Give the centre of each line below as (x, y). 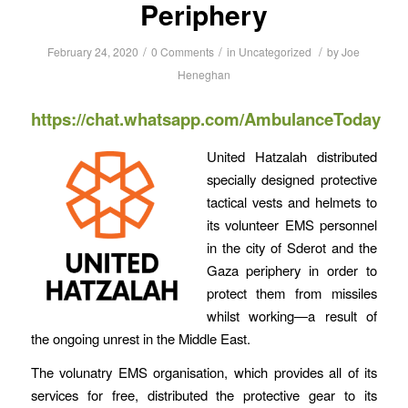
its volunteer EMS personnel (292, 224)
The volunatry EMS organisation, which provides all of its (204, 372)
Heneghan (204, 74)
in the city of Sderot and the (292, 247)
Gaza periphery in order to (292, 270)
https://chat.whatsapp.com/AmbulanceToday (205, 118)
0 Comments (183, 51)
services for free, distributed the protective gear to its (204, 395)
